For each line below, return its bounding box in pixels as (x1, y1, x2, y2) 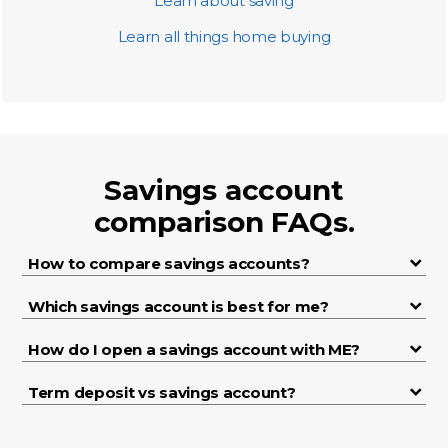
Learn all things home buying (117, 27, 331, 46)
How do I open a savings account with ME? (28, 340, 360, 359)
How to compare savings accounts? (28, 254, 310, 273)
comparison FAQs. (93, 205, 355, 239)
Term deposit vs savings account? (28, 383, 296, 402)
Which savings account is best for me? (28, 297, 329, 316)
